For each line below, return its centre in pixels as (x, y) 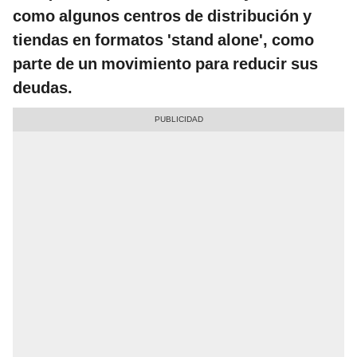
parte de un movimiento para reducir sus (165, 64)
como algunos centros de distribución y (162, 16)
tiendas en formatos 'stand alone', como (163, 40)
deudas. (43, 88)
